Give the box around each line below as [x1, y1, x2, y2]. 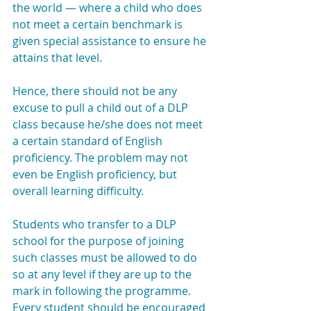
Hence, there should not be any [12, 83, 180, 99]
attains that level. [12, 50, 102, 65]
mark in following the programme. [12, 283, 191, 299]
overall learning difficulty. [12, 183, 144, 199]
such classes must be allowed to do [12, 250, 200, 265]
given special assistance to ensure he [12, 33, 209, 49]
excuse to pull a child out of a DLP [12, 100, 191, 115]
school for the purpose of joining [12, 233, 187, 249]
